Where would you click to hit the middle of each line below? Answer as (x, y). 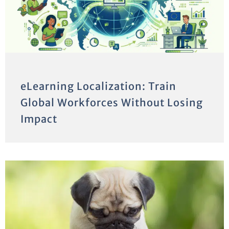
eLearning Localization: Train (98, 86)
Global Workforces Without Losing (112, 102)
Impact (39, 119)
